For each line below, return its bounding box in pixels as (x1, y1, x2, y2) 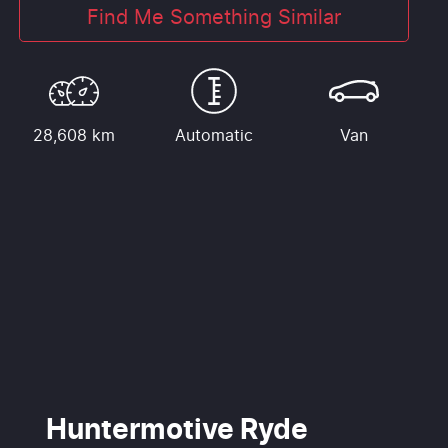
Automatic (174, 128, 253, 145)
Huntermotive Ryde (45, 416, 308, 445)
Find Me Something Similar (86, 8, 341, 29)
